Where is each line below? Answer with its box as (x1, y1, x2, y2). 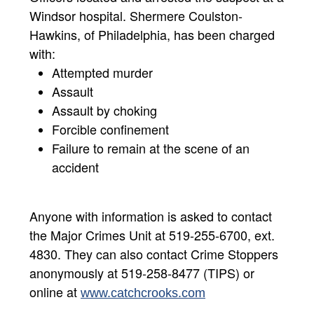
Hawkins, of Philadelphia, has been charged (29, 25, 275, 43)
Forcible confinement (52, 119, 169, 138)
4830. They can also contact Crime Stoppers (29, 244, 278, 263)
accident (52, 157, 99, 176)
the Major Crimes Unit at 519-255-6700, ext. (29, 225, 275, 244)
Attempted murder (52, 62, 153, 81)
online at (29, 282, 81, 301)
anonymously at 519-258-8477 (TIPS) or (29, 263, 254, 282)
